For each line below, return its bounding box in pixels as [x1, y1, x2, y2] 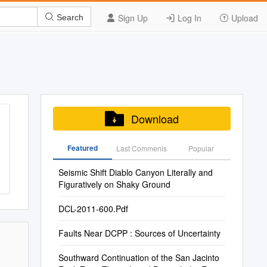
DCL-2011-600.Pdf [58, 203, 128, 215]
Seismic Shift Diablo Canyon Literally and [58, 166, 213, 178]
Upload [229, 12, 258, 24]
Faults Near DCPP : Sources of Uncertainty [58, 227, 221, 239]
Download [131, 111, 179, 126]
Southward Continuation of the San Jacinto [58, 252, 219, 263]
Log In [175, 12, 201, 24]
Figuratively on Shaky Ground [58, 178, 170, 190]
